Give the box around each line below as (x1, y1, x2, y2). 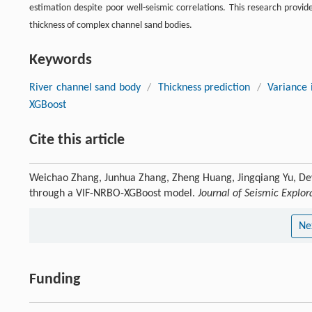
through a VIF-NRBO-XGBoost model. (29, 187, 198, 199)
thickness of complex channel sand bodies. (29, 19, 192, 31)
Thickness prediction (157, 81, 251, 93)
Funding (29, 271, 80, 288)
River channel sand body (29, 81, 141, 93)
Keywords (29, 52, 92, 68)
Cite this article (29, 132, 125, 148)
